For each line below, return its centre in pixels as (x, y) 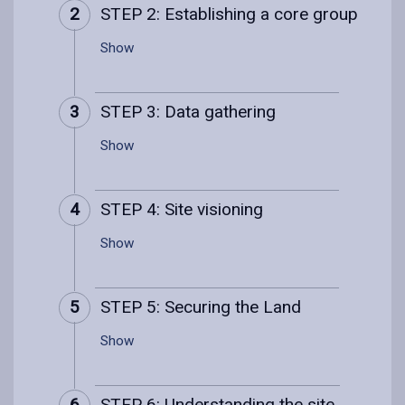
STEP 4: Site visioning (182, 209)
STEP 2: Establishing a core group (229, 14)
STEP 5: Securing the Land (201, 306)
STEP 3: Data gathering (188, 111)
